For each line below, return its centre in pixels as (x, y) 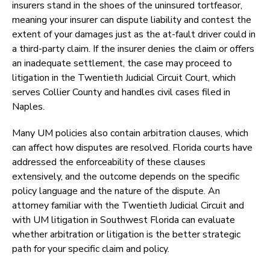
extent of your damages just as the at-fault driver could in (134, 35)
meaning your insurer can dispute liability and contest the (132, 20)
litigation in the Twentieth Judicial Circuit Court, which (124, 78)
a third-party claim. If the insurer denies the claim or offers (133, 49)
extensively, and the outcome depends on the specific (126, 177)
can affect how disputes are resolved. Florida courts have (132, 148)
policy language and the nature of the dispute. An (116, 191)
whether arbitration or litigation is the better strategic (126, 235)
